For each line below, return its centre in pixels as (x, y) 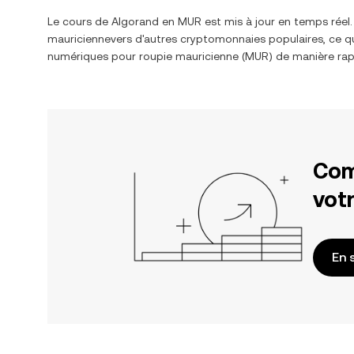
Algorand (135, 21)
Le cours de (79, 21)
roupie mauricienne (189, 56)
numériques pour (93, 56)
